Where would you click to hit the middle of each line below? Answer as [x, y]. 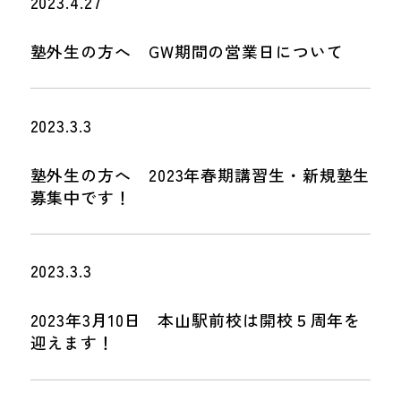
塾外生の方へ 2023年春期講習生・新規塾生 [200, 174]
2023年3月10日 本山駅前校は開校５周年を [196, 320]
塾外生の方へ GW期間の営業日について [187, 51]
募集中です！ [81, 196]
